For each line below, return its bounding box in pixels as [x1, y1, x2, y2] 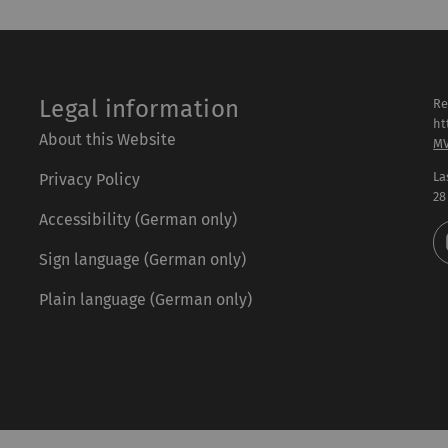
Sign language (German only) [38, 250, 246, 269]
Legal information [38, 95, 240, 123]
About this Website [38, 130, 176, 149]
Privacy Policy [38, 170, 140, 189]
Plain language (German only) [38, 290, 252, 309]
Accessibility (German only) [38, 210, 237, 229]
